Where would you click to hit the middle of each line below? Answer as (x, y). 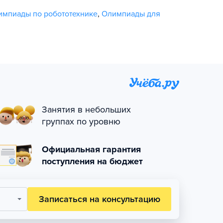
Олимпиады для (131, 14)
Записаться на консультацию (99, 199)
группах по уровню (81, 121)
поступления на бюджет (92, 161)
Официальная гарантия (91, 149)
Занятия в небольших (86, 110)
